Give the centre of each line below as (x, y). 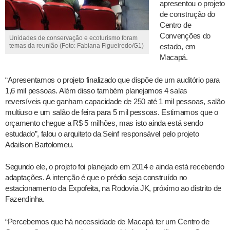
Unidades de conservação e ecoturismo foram (74, 38)
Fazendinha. (25, 199)
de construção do (188, 14)
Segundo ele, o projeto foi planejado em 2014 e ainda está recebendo (115, 167)
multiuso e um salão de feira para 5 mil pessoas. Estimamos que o (112, 112)
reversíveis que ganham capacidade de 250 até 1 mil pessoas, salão (115, 101)
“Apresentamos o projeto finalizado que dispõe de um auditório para (113, 80)
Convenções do (185, 36)
